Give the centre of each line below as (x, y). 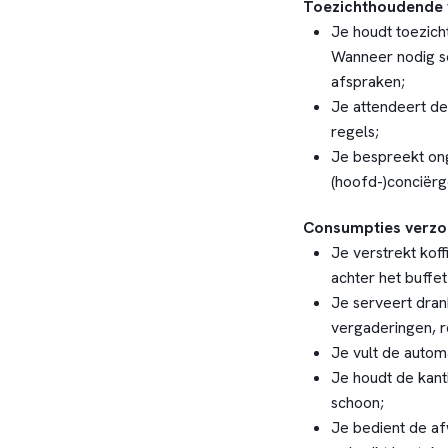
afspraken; (367, 81)
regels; (354, 131)
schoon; (357, 402)
